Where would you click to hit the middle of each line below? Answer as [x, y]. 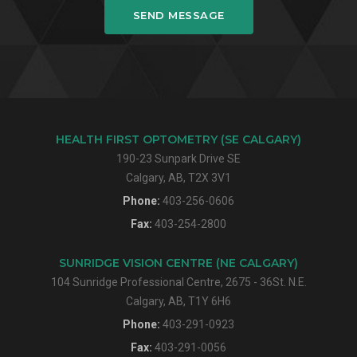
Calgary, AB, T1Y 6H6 [178, 301]
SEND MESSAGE [178, 15]
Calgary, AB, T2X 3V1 [178, 177]
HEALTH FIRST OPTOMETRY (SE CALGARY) [178, 139]
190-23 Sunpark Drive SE [178, 158]
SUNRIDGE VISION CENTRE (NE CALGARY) [178, 263]
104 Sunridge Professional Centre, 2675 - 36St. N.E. [178, 282]
